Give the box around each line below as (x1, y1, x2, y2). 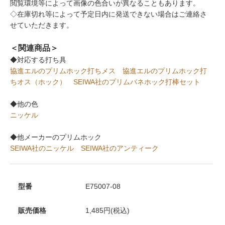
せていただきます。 (10, 21, 73, 29)
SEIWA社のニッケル (10, 144, 74, 152)
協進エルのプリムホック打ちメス (10, 66, 116, 75)
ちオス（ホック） (10, 77, 66, 86)
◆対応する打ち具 (10, 55, 66, 64)
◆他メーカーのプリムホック (10, 133, 101, 141)
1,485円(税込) (85, 206, 130, 214)
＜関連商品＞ (10, 43, 58, 52)
